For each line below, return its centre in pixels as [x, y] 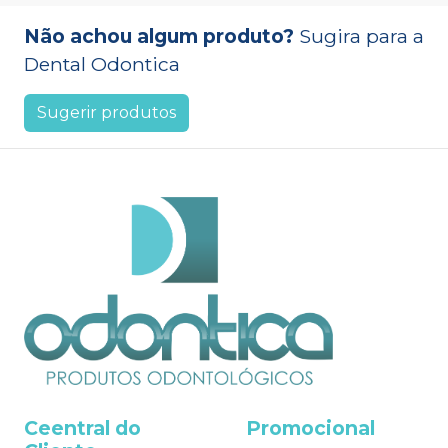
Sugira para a [361, 35]
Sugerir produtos [106, 112]
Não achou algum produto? [159, 35]
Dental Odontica [102, 63]
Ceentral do [82, 428]
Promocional [310, 428]
